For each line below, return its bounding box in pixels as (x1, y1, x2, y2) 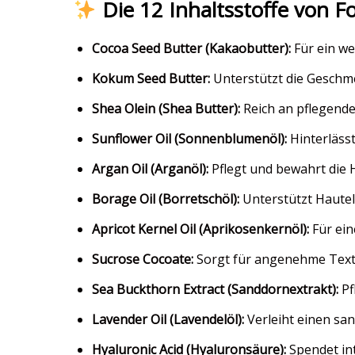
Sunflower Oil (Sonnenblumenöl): (92, 130, 287, 148)
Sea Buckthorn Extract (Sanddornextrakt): (92, 281, 338, 299)
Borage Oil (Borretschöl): (92, 190, 239, 208)
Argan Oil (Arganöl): (92, 160, 208, 178)
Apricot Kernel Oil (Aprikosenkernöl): (92, 220, 309, 239)
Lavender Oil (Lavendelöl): (92, 311, 244, 329)
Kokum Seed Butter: (92, 70, 210, 88)
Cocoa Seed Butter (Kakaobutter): (92, 40, 291, 58)
